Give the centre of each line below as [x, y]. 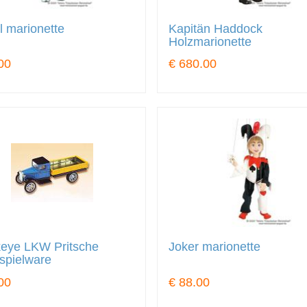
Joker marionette [215, 247]
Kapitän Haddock [216, 28]
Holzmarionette [210, 41]
